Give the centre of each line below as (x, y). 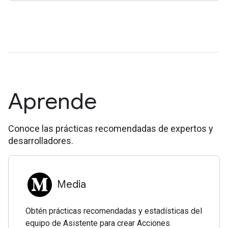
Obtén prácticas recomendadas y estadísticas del (114, 211)
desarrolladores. (41, 140)
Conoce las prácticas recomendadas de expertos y (111, 128)
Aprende (52, 101)
